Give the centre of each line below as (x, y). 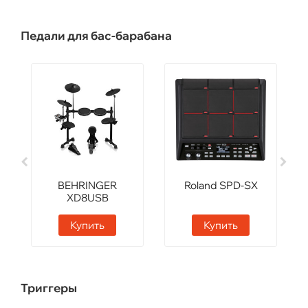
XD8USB (87, 198)
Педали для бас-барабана (96, 36)
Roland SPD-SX (221, 186)
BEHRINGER (87, 186)
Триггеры (49, 288)
